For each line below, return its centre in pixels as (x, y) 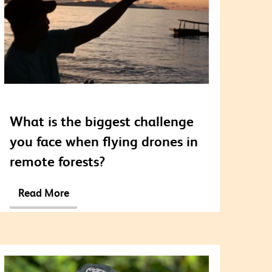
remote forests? (58, 161)
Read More (43, 193)
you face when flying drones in (104, 141)
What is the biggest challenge (102, 121)
